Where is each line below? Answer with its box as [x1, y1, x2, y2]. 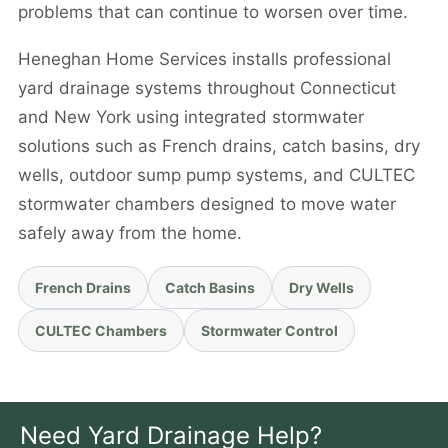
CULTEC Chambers [35, 322, 167, 339]
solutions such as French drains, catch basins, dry [18, 136, 420, 156]
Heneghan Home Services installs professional [18, 49, 391, 69]
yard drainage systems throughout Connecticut [18, 78, 396, 98]
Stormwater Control [201, 322, 338, 339]
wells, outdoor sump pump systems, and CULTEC [18, 165, 415, 185]
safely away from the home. [18, 223, 242, 243]
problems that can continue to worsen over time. [18, 2, 408, 22]
